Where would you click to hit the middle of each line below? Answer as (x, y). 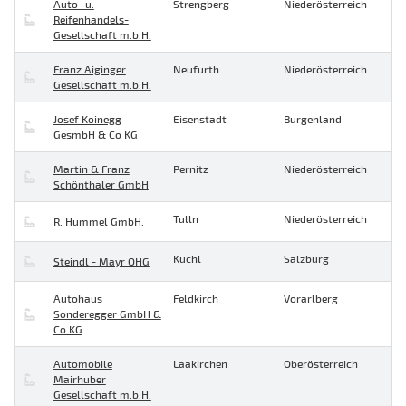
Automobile (82, 364)
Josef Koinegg (87, 119)
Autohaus (77, 299)
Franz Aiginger (89, 69)
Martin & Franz (91, 169)
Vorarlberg (311, 299)
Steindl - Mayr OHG (101, 261)
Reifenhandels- (91, 19)
